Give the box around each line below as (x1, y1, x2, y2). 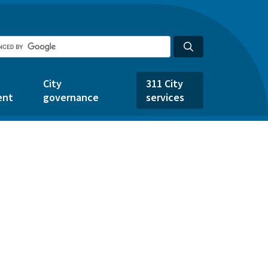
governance (43, 90, 99, 104)
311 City (146, 77, 183, 90)
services (146, 90, 184, 104)
